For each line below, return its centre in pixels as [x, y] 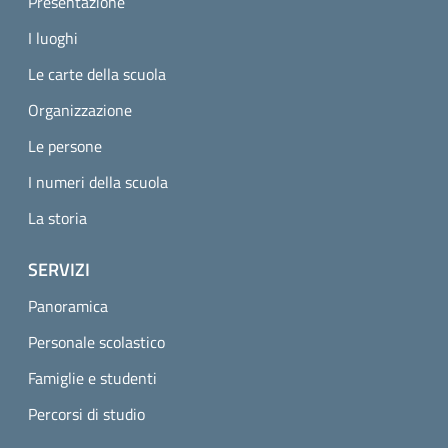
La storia [57, 218]
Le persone [65, 146]
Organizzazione [80, 110]
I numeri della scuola [98, 182]
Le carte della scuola [97, 74]
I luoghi [53, 38]
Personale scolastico [96, 342]
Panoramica [68, 306]
